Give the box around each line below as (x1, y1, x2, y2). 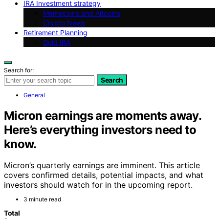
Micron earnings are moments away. (4, 108, 201, 123)
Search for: (4, 66, 34, 74)
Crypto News (43, 18, 85, 27)
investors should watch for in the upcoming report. (4, 180, 193, 190)
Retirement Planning (23, 28, 88, 37)
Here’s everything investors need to (4, 122, 196, 137)
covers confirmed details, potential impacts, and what (4, 170, 203, 180)
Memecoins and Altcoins (43, 8, 120, 17)
